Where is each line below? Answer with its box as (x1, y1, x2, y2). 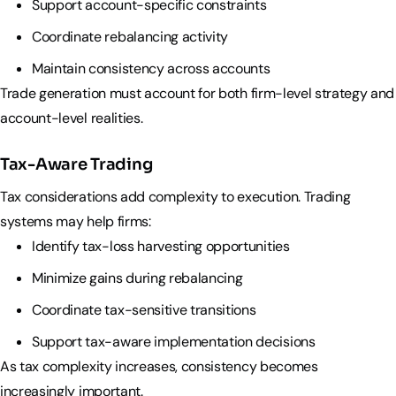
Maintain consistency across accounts (32, 58, 274, 78)
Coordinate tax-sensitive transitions (32, 301, 256, 320)
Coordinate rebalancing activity (32, 27, 229, 46)
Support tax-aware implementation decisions (32, 332, 319, 352)
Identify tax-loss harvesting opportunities (32, 237, 290, 256)
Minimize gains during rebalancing (32, 269, 243, 288)
